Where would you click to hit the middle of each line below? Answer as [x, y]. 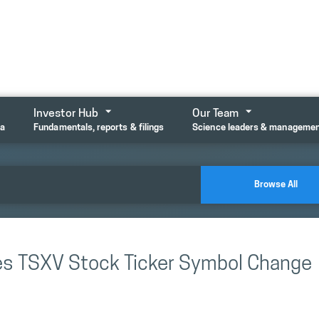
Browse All [276, 184]
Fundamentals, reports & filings [99, 127]
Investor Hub [66, 114]
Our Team [216, 114]
